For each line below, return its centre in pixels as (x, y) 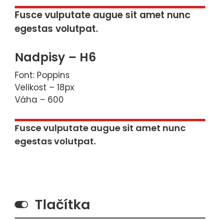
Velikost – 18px (44, 87)
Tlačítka (62, 204)
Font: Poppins (42, 75)
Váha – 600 (39, 100)
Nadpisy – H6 (55, 57)
